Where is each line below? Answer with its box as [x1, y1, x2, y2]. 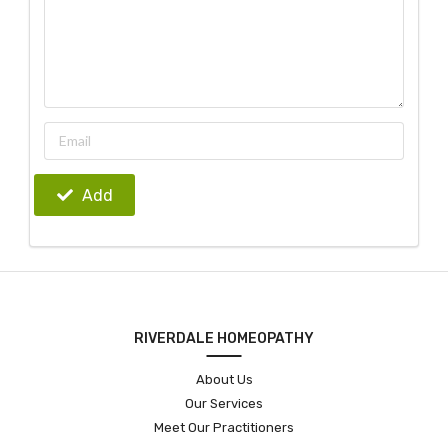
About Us [195, 371, 253, 387]
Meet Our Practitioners [154, 419, 294, 435]
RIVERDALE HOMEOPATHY [134, 329, 314, 347]
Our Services [185, 395, 263, 411]
